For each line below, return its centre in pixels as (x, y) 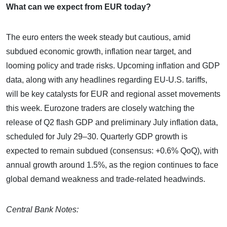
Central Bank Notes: (42, 209)
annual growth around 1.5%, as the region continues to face (112, 165)
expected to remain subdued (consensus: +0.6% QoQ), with (112, 150)
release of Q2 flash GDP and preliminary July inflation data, (112, 122)
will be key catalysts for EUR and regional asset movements (113, 94)
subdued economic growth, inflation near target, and (99, 51)
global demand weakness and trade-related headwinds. (106, 179)
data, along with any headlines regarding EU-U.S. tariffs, (107, 80)
